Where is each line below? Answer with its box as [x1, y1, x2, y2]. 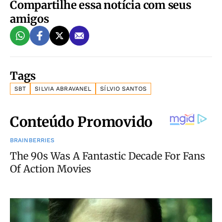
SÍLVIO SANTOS [100, 85, 147, 92]
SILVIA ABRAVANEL [35, 85, 92, 92]
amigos [10, 12, 49, 26]
